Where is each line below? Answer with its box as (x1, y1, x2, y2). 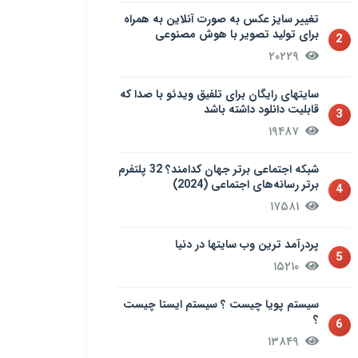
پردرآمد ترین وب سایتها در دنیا (174, 236, 319, 253)
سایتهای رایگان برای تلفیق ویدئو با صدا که (119, 86, 319, 103)
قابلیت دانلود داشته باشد (203, 101, 319, 118)
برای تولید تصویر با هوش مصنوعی (154, 26, 319, 43)
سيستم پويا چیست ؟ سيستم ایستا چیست (122, 296, 319, 313)
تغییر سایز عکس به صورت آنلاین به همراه (123, 10, 319, 28)
